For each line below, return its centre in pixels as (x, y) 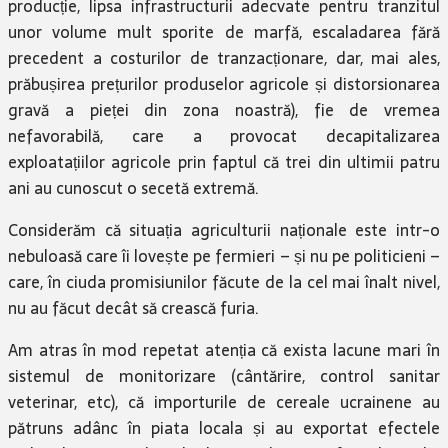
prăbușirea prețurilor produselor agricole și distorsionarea (224, 83)
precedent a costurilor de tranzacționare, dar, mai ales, (224, 57)
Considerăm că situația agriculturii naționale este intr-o (224, 229)
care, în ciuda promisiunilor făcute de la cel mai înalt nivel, (224, 281)
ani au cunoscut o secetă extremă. (133, 187)
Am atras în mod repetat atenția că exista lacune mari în (224, 349)
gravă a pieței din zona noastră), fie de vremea (224, 109)
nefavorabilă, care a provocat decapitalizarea (224, 135)
